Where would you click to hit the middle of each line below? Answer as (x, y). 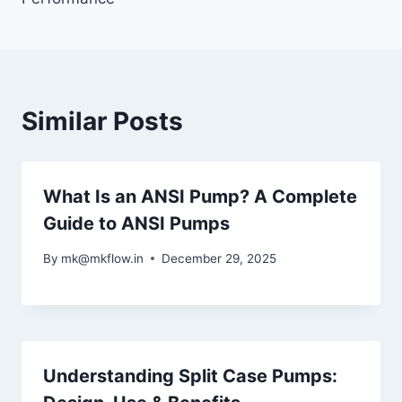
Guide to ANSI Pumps (136, 224)
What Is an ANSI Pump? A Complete (200, 197)
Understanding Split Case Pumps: (190, 376)
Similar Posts (102, 122)
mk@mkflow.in (103, 258)
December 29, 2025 (219, 258)
